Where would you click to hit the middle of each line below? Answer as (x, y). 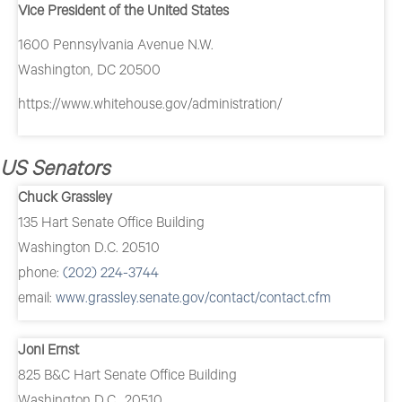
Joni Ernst (48, 350)
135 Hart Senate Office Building (111, 223)
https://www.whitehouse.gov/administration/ (150, 105)
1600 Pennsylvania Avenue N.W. (116, 45)
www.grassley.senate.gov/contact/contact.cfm (193, 298)
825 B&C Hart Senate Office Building (127, 376)
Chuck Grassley (65, 198)
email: (37, 298)
